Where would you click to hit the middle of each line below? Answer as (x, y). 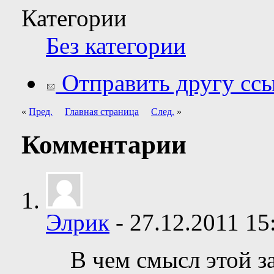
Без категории (116, 45)
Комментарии (104, 144)
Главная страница (102, 111)
